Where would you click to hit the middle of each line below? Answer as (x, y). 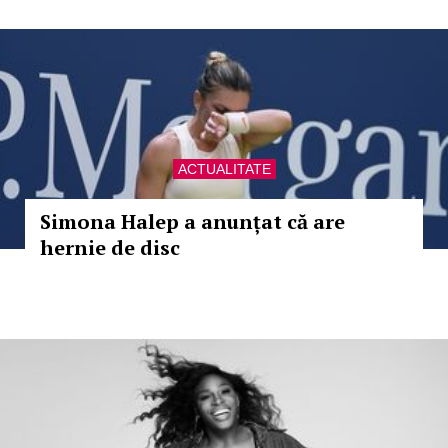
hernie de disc (110, 247)
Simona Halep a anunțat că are (192, 221)
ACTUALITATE (224, 169)
